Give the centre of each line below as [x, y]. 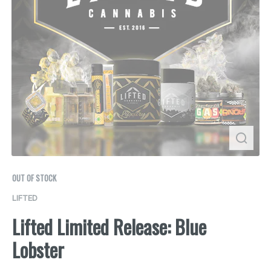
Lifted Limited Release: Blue [109, 227]
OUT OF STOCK [34, 178]
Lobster [38, 250]
